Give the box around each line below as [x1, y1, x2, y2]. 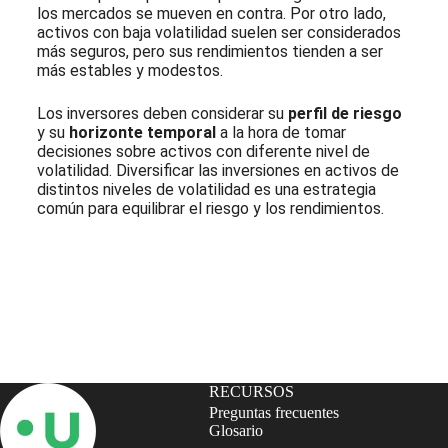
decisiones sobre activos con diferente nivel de [36, 141, 370, 161]
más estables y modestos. [36, 60, 223, 80]
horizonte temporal [68, 122, 216, 142]
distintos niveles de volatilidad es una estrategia [36, 179, 376, 199]
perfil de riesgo [287, 103, 402, 123]
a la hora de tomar [215, 122, 346, 142]
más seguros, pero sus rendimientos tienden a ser [36, 41, 383, 61]
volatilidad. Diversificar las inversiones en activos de [36, 160, 399, 180]
